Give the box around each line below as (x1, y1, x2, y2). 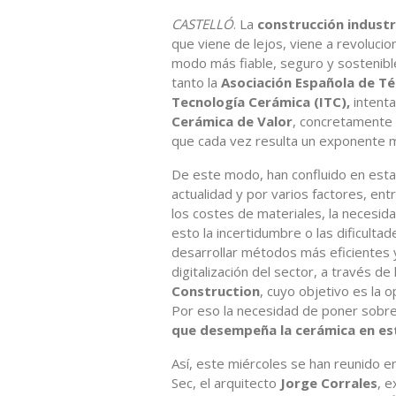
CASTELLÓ (171, 14, 233, 33)
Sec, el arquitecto (171, 373, 280, 392)
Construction (171, 281, 260, 300)
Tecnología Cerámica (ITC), (171, 92, 350, 110)
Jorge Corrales (280, 373, 377, 392)
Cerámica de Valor (171, 111, 293, 130)
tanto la (171, 72, 221, 91)
